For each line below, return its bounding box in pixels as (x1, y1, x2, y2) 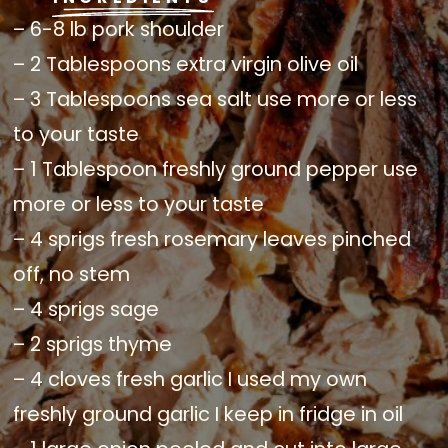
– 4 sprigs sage (13, 295, 160, 324)
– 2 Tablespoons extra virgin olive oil (13, 50, 359, 79)
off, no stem (13, 260, 131, 289)
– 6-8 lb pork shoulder (13, 15, 225, 44)
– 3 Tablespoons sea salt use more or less (13, 85, 418, 114)
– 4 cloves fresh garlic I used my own (13, 365, 368, 394)
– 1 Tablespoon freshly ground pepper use (13, 155, 419, 184)
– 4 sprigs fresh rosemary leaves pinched (13, 225, 412, 254)
